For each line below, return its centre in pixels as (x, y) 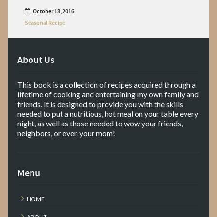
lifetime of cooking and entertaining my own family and (108, 94)
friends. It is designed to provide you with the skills (100, 104)
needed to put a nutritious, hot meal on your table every (108, 114)
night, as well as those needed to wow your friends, (100, 124)
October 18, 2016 (54, 11)
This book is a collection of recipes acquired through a (107, 85)
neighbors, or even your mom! (66, 133)
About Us (36, 60)
